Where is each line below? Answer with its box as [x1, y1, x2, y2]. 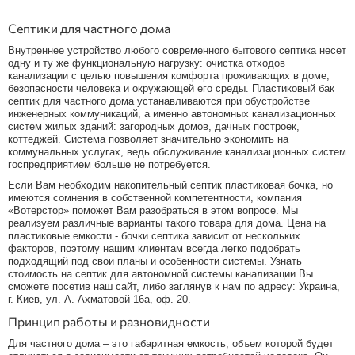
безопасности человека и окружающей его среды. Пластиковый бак [8, 82, 334, 94]
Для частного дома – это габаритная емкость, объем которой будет [8, 337, 334, 349]
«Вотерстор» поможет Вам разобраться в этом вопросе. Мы [8, 204, 298, 216]
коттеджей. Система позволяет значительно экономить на [8, 132, 288, 145]
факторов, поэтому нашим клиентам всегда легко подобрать [8, 242, 300, 254]
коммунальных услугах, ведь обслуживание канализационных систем [8, 145, 346, 158]
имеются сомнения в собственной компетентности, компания [8, 191, 302, 204]
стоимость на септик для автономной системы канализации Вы [8, 267, 313, 280]
